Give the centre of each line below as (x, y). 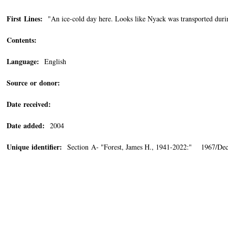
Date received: (29, 104)
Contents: (22, 40)
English (53, 61)
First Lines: (25, 19)
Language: (23, 61)
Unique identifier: (34, 147)
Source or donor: (33, 83)
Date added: (26, 125)
